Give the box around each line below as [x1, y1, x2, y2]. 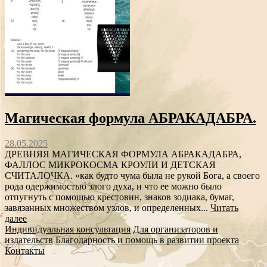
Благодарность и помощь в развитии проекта [55, 234, 239, 245]
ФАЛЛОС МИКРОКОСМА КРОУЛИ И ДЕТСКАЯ [5, 159, 216, 170]
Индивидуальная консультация [5, 223, 131, 234]
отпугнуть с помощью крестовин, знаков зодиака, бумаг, [5, 191, 234, 202]
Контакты [5, 245, 45, 256]
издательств [5, 234, 53, 245]
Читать [210, 202, 238, 213]
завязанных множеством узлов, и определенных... [5, 202, 210, 213]
